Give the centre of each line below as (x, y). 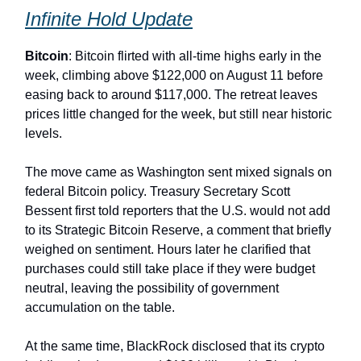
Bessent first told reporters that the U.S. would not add (178, 210)
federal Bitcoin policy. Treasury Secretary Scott (158, 191)
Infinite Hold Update (109, 19)
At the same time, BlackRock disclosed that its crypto (175, 346)
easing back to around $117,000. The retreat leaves (171, 94)
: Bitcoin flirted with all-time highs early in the (195, 56)
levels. (44, 133)
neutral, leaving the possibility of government (152, 288)
